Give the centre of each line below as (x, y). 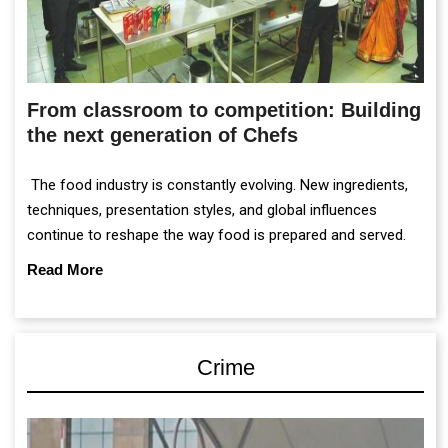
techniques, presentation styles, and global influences (202, 210)
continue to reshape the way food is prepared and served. (216, 235)
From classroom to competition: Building (224, 110)
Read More (65, 270)
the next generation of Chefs (162, 135)
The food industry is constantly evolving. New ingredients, (217, 185)
